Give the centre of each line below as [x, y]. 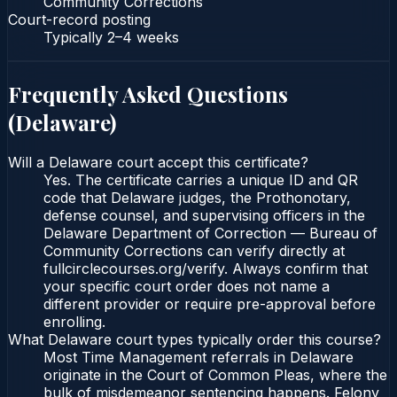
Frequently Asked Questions [148, 93]
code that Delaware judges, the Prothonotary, [197, 198]
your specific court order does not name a [187, 287]
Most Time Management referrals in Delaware [198, 358]
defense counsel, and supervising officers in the [204, 216]
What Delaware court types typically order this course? [195, 340]
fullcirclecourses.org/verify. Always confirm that [206, 269]
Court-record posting [79, 19]
